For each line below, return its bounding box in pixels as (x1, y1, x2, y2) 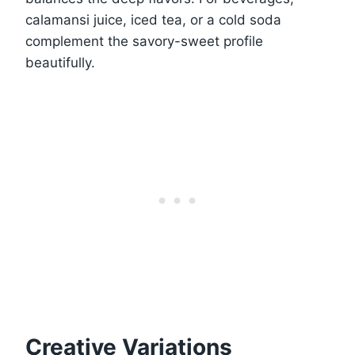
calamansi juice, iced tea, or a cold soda (25, 12, 281, 29)
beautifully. (25, 55, 95, 71)
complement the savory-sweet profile (25, 33, 263, 50)
